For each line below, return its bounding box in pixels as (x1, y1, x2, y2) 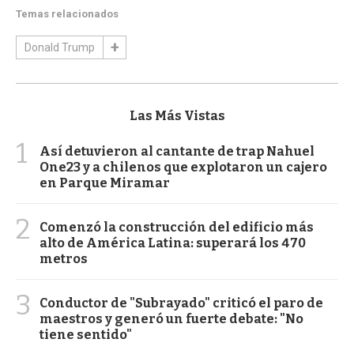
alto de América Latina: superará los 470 (40, 235, 306, 250)
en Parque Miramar (40, 175, 170, 190)
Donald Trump (24, 41, 95, 54)
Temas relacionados (16, 8, 119, 20)
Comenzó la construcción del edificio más (40, 219, 314, 235)
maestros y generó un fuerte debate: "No (40, 311, 303, 326)
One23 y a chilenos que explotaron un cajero (40, 159, 327, 175)
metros (40, 250, 88, 266)
